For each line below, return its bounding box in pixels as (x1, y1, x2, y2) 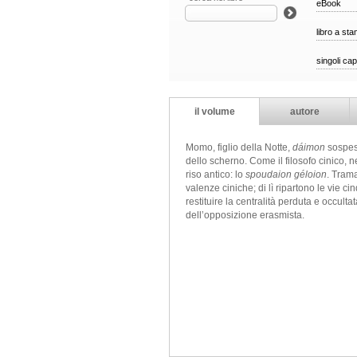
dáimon (292, 142, 325, 153)
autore (289, 106, 320, 117)
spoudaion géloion (245, 169, 327, 180)
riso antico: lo (186, 169, 245, 180)
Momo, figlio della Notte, (186, 142, 292, 153)
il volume (194, 106, 235, 117)
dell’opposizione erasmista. (186, 210, 304, 221)
